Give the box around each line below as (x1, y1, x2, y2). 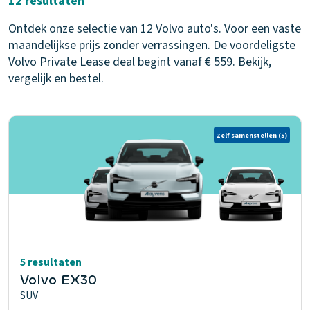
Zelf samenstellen (217, 130, 277, 140)
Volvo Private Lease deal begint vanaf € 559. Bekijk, (8, 53, 271, 71)
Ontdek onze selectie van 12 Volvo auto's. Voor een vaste (8, 20, 301, 37)
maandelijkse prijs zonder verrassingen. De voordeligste (8, 37, 295, 54)
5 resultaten (20, 255, 82, 270)
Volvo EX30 (20, 271, 97, 289)
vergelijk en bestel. (8, 70, 104, 87)
